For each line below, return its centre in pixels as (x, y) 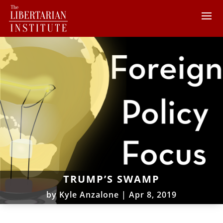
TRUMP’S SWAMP (111, 179)
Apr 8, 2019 (153, 194)
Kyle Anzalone (89, 194)
